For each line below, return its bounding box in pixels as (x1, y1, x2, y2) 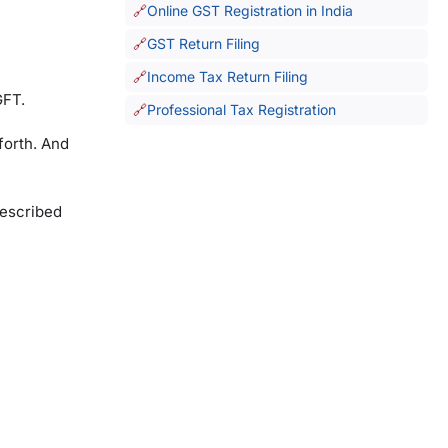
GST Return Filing (146, 35, 260, 52)
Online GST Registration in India (146, 2, 353, 19)
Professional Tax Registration (146, 101, 336, 118)
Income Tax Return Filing (146, 68, 308, 85)
